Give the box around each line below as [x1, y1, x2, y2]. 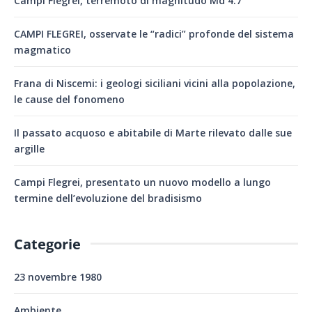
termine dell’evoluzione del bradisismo [14, 191, 202, 205]
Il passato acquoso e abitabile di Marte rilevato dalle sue [14, 125, 292, 139]
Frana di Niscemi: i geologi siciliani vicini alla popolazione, [14, 76, 295, 90]
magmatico [14, 42, 71, 56]
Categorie [14, 234, 81, 253]
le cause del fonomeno [14, 92, 125, 106]
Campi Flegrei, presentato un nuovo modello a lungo [14, 175, 271, 189]
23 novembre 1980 [14, 270, 102, 283]
